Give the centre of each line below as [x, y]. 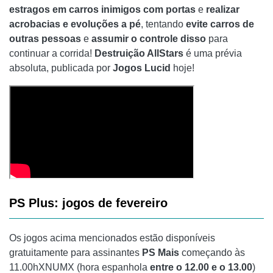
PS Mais [161, 253]
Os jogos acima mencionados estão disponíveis [112, 238]
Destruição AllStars [139, 54]
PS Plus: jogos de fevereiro [88, 203]
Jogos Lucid [142, 68]
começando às [212, 253]
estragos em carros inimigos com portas [102, 10]
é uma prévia [213, 54]
